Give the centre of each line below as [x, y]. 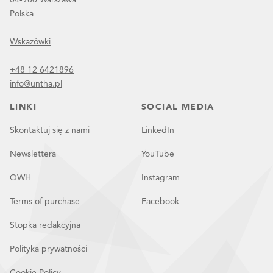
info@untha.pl [36, 83]
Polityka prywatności [48, 249]
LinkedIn [158, 130]
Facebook [160, 201]
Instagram [161, 177]
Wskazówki [30, 41]
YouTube [158, 154]
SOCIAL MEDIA [178, 107]
